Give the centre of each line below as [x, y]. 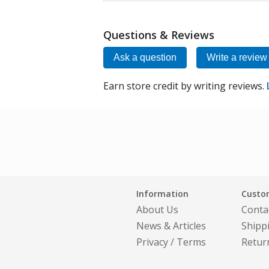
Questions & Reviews [159, 35]
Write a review [237, 57]
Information [162, 194]
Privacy [152, 242]
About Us [157, 210]
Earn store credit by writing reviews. [185, 86]
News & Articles [171, 226]
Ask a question [145, 57]
